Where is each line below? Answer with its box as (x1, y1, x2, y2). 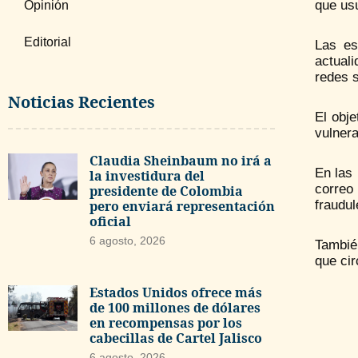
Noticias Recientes (8, 91, 155, 113)
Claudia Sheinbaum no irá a (89, 152, 272, 169)
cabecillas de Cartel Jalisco (89, 328, 262, 347)
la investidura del (89, 167, 205, 185)
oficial (89, 213, 131, 230)
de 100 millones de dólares (89, 298, 261, 316)
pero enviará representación (89, 197, 275, 215)
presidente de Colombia (89, 182, 243, 200)
